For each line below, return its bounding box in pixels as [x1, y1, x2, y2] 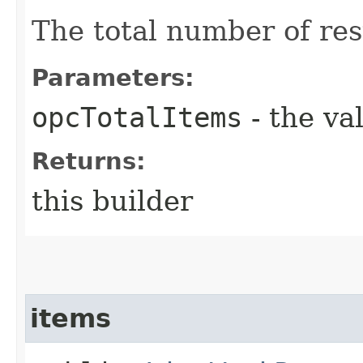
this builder [32, 184, 193, 217]
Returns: [32, 147, 146, 175]
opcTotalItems [32, 100, 242, 134]
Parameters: [32, 63, 194, 92]
